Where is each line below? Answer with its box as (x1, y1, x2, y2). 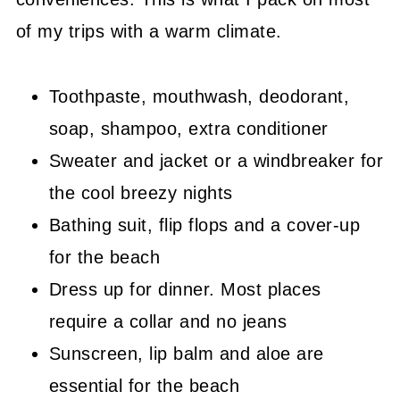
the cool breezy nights (48, 182, 239, 203)
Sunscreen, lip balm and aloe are (48, 343, 324, 363)
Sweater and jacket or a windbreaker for (48, 150, 384, 171)
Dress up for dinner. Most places (48, 279, 321, 299)
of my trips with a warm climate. (15, 21, 282, 41)
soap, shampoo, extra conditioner (48, 118, 329, 138)
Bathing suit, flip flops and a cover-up (48, 214, 361, 235)
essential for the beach (48, 375, 240, 396)
